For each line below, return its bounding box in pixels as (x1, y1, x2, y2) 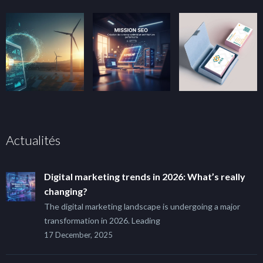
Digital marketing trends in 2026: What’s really (44, 171, 245, 183)
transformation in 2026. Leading (44, 215, 160, 226)
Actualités (6, 132, 60, 149)
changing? (44, 186, 87, 197)
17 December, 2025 (44, 230, 113, 240)
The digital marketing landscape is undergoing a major (44, 201, 240, 212)
